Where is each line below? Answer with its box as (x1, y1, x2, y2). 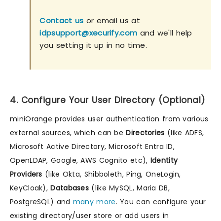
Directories (126, 127, 165, 138)
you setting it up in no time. (39, 40, 147, 51)
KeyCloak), (10, 183, 51, 193)
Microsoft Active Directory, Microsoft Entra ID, (10, 141, 175, 151)
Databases (50, 183, 89, 193)
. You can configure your (115, 196, 206, 207)
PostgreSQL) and (10, 196, 73, 207)
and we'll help (137, 28, 192, 38)
